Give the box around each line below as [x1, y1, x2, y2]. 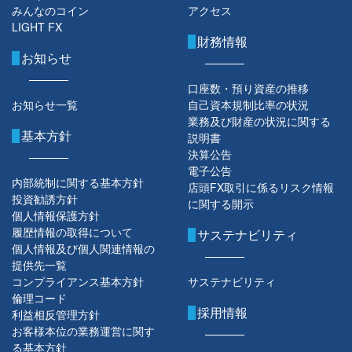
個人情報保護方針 [12, 207, 100, 224]
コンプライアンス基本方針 [12, 273, 144, 290]
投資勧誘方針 [12, 191, 78, 207]
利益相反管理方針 [12, 306, 100, 323]
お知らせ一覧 [12, 97, 78, 113]
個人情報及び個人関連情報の [12, 240, 155, 257]
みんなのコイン [12, 2, 89, 19]
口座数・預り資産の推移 [188, 80, 309, 97]
